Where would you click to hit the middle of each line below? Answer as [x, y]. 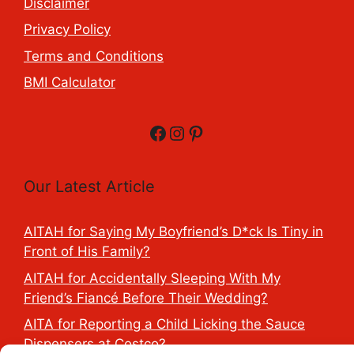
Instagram [212, 132]
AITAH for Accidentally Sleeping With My [152, 278]
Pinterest [226, 132]
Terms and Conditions [94, 56]
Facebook [192, 132]
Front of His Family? [87, 252]
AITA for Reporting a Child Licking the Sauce [164, 324]
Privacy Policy [67, 30]
